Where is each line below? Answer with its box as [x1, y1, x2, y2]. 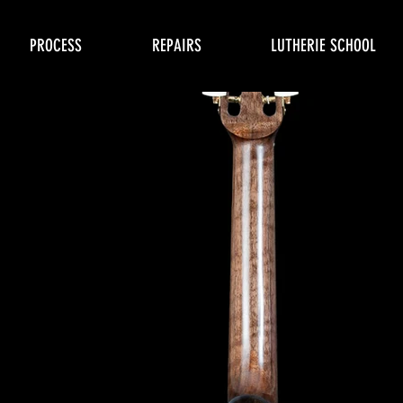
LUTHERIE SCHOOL [271, 35, 376, 56]
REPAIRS [152, 35, 201, 56]
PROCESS [30, 35, 82, 56]
